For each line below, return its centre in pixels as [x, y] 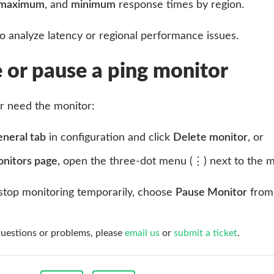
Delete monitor [210, 138]
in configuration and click [109, 138]
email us [142, 233]
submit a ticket [206, 233]
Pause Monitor [211, 193]
